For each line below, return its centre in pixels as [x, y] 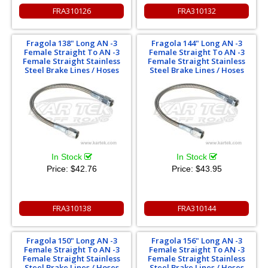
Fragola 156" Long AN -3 [197, 240]
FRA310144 [197, 208]
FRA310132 [197, 10]
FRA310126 [71, 10]
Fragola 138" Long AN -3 [71, 43]
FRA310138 [71, 208]
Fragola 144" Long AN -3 [197, 43]
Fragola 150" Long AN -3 [71, 240]
